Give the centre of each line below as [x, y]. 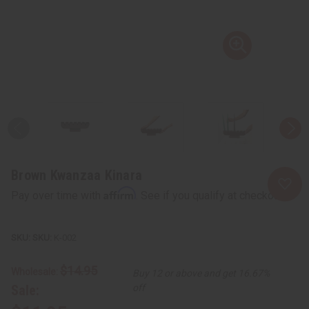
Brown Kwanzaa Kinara [77, 175]
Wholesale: [36, 271]
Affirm [120, 193]
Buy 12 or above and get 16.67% [201, 273]
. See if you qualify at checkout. [210, 195]
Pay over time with [57, 195]
